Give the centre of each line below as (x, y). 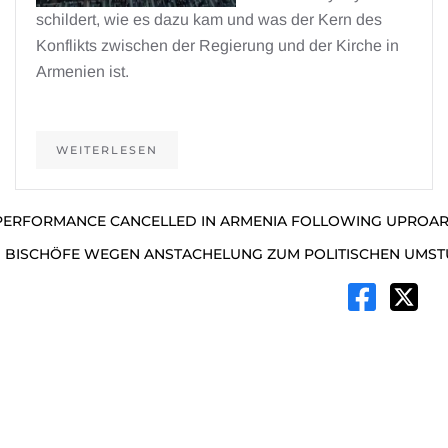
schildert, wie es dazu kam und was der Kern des (209, 19)
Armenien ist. (82, 71)
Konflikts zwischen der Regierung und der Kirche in (217, 45)
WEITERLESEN (107, 150)
